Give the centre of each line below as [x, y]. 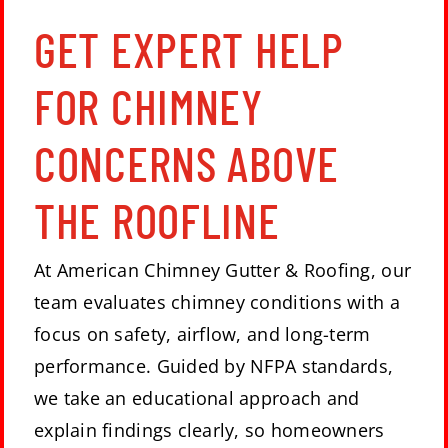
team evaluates [103, 302]
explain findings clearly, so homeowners [209, 430]
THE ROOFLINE [157, 219]
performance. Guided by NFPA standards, [214, 366]
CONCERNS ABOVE [187, 162]
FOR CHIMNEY [148, 105]
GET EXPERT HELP [189, 48]
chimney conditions [256, 302]
